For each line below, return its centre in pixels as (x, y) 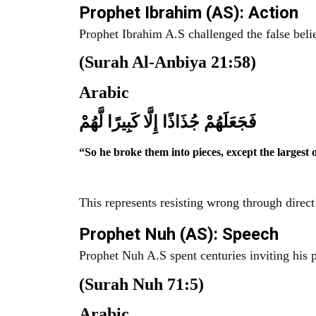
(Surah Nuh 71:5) (141, 284)
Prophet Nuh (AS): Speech (179, 235)
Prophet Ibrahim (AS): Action (189, 12)
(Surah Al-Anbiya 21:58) (168, 62)
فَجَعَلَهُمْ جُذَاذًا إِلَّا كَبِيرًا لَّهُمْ (168, 122)
